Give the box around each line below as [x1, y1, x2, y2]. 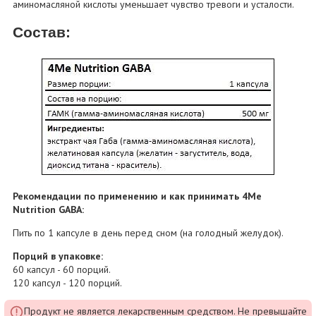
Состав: [13, 24, 71, 41]
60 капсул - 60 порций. [13, 262, 111, 276]
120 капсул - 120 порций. [13, 276, 123, 289]
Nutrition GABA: [13, 202, 85, 216]
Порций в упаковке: [13, 249, 104, 262]
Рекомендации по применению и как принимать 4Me [13, 189, 262, 202]
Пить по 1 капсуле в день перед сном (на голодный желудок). [13, 226, 284, 239]
